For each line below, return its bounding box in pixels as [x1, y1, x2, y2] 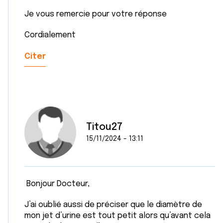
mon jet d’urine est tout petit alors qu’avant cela [24, 212, 211, 220]
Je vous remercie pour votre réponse [24, 10, 169, 18]
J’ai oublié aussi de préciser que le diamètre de [24, 201, 202, 209]
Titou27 [86, 122, 122, 132]
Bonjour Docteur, [24, 180, 90, 188]
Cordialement [24, 31, 78, 39]
